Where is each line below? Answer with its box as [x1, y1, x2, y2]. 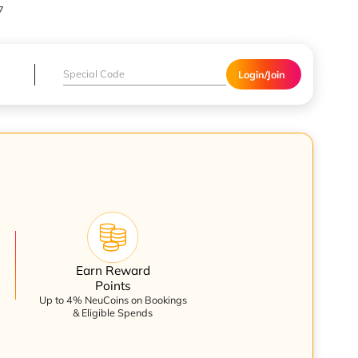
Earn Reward [75, 263, 150, 279]
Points [94, 278, 131, 294]
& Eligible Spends [73, 306, 153, 320]
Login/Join [238, 67, 286, 81]
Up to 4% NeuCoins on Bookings [38, 293, 187, 307]
